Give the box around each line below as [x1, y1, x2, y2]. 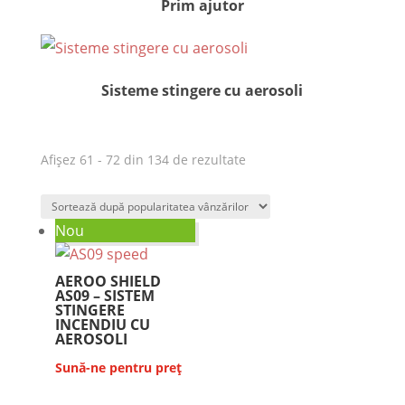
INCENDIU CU [54, 314, 150, 334]
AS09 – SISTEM [54, 285, 155, 306]
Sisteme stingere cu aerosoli [101, 80, 304, 100]
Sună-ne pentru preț [54, 358, 182, 376]
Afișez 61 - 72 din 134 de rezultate [40, 150, 246, 168]
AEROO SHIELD [54, 270, 161, 291]
